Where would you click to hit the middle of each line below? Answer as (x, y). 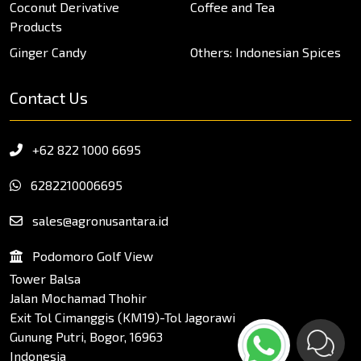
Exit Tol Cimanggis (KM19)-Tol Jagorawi (122, 317)
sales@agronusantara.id (99, 220)
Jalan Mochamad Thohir (78, 297)
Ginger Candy (48, 52)
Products (36, 26)
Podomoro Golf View (91, 255)
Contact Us (49, 97)
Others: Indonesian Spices (266, 52)
